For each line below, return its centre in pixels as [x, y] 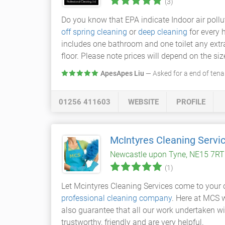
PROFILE [191, 102]
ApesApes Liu [122, 73]
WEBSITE [143, 102]
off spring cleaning [94, 32]
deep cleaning [163, 32]
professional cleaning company [117, 198]
